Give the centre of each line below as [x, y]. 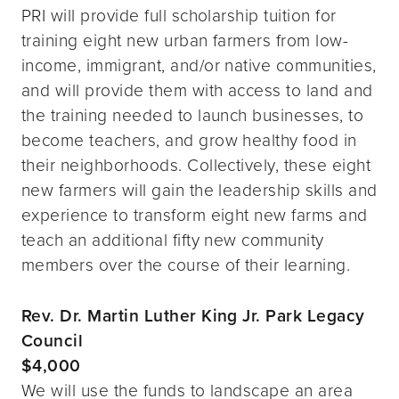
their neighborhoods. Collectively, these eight [196, 165]
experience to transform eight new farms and [195, 215]
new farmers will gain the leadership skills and [199, 190]
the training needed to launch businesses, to [193, 115]
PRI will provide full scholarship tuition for [179, 15]
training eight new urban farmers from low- [185, 40]
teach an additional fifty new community [173, 240]
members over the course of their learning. [186, 265]
